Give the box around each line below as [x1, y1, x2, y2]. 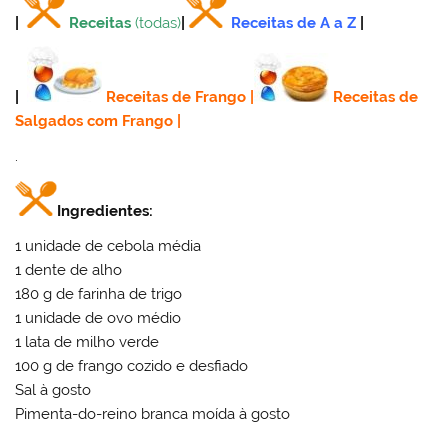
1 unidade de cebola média [15, 237, 202, 256]
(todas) [135, 13, 182, 32]
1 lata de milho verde [15, 333, 160, 352]
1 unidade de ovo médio [15, 309, 182, 328]
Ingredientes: [57, 201, 154, 220]
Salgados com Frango [15, 112, 174, 131]
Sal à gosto [15, 381, 92, 400]
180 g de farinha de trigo [15, 285, 183, 304]
